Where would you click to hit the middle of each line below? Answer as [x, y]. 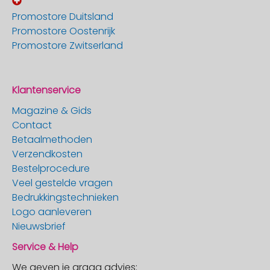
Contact [32, 125]
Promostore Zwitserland [67, 46]
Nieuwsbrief [39, 226]
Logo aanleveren [52, 212]
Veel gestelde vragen [62, 183]
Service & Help [45, 247]
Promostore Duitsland [63, 17]
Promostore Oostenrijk [64, 31]
